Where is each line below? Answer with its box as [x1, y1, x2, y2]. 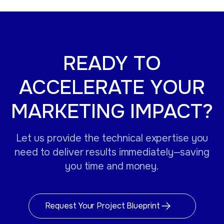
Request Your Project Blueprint [44, 200, 160, 211]
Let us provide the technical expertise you [15, 131, 208, 144]
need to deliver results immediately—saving [14, 145, 209, 158]
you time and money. [64, 159, 159, 172]
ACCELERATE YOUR [18, 74, 205, 100]
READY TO [62, 50, 161, 76]
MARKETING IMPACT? [11, 98, 213, 124]
